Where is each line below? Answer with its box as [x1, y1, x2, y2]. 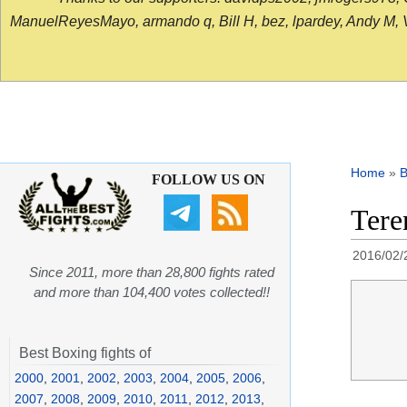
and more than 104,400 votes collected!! [34, 284, 270, 301]
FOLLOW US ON [151, 172, 265, 188]
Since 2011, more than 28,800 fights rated [29, 264, 274, 281]
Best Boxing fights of [19, 345, 151, 362]
